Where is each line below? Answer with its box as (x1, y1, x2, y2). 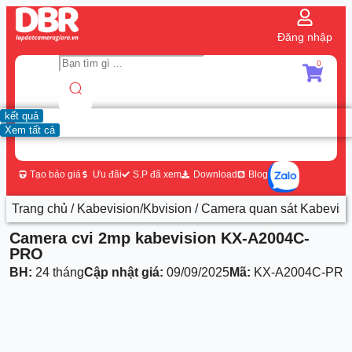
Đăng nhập (277, 30, 333, 43)
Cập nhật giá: (84, 265, 164, 279)
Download (192, 168, 237, 180)
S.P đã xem (133, 168, 182, 180)
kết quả (4, 109, 38, 122)
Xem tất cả (4, 123, 55, 136)
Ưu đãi (92, 168, 122, 180)
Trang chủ (12, 201, 68, 215)
